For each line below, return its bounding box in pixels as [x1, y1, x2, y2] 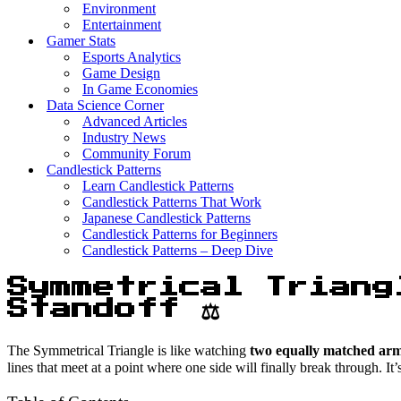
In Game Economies [82, 81, 198, 97]
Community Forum [82, 146, 191, 161]
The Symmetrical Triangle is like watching [7, 342, 250, 358]
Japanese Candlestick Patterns [82, 210, 251, 226]
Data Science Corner [47, 98, 164, 113]
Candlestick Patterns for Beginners [82, 226, 277, 242]
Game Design [82, 65, 160, 81]
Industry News [82, 130, 166, 145]
